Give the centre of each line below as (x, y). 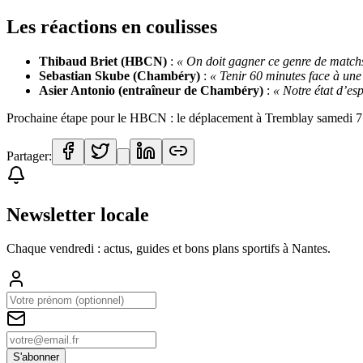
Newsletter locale (78, 214)
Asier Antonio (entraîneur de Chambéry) (151, 90)
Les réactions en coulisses (112, 26)
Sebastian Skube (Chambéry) (120, 75)
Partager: (29, 156)
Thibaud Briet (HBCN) (103, 61)
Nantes (310, 249)
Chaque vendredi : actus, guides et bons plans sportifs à (149, 249)
